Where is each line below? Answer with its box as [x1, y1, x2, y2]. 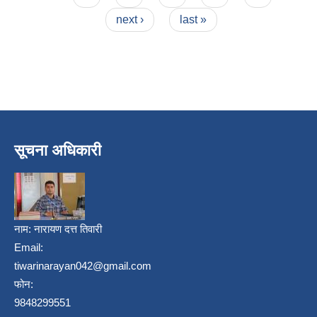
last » [180, 13, 207, 25]
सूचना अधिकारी [14, 141, 101, 159]
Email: [14, 241, 43, 253]
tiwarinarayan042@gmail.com [14, 259, 151, 272]
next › [115, 13, 144, 25]
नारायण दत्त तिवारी [34, 222, 102, 235]
